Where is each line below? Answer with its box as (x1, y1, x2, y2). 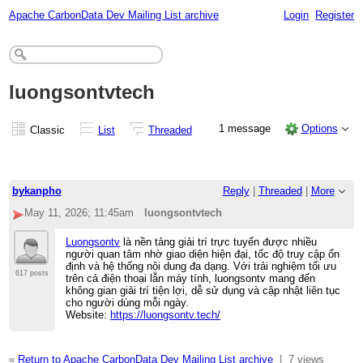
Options (301, 122, 338, 135)
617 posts (15, 269, 49, 278)
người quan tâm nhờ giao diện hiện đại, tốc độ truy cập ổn (66, 248, 340, 261)
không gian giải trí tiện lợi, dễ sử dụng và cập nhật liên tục (66, 284, 341, 297)
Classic (29, 123, 65, 136)
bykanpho (11, 185, 62, 198)
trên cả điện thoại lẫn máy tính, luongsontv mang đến (66, 272, 316, 285)
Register (315, 8, 355, 21)
